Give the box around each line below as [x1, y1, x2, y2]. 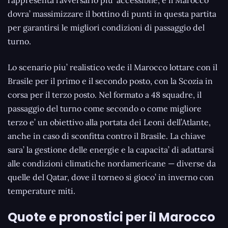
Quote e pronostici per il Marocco [8, 209, 215, 226]
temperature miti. [8, 186, 75, 196]
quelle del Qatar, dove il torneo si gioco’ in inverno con [8, 172, 214, 183]
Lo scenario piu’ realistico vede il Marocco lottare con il [8, 62, 217, 73]
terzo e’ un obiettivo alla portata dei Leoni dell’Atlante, [8, 117, 211, 128]
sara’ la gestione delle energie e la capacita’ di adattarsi [8, 145, 214, 155]
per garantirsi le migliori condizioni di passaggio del [8, 22, 205, 33]
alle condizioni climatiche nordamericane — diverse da [8, 158, 216, 169]
